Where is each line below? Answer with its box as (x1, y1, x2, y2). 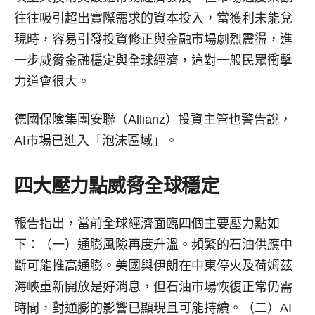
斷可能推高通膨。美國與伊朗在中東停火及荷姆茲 (14, 259, 292, 273)
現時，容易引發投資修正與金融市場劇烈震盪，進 (14, 32, 292, 46)
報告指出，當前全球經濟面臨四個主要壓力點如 (14, 217, 280, 231)
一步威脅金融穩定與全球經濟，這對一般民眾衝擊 (14, 53, 292, 67)
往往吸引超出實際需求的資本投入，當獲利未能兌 (14, 11, 292, 25)
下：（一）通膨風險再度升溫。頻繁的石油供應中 (14, 238, 292, 252)
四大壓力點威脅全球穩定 (14, 172, 219, 198)
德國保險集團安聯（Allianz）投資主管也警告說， (14, 112, 292, 127)
